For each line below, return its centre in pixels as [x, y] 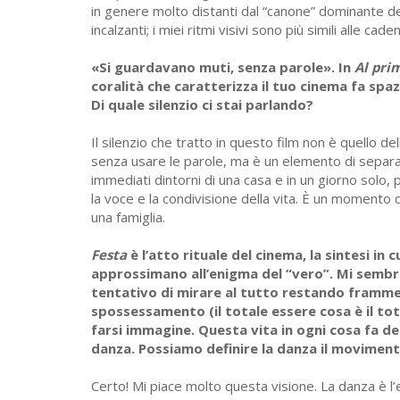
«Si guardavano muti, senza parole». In [223, 67]
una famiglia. [128, 217]
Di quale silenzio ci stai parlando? [202, 105]
